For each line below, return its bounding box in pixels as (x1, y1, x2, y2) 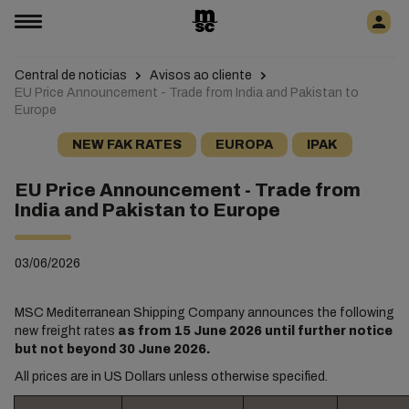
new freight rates (14, 324, 118, 338)
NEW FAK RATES (71, 138, 182, 152)
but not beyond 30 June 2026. (14, 342, 210, 356)
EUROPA (215, 138, 273, 152)
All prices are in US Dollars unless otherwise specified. (14, 370, 328, 383)
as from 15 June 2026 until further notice (117, 324, 393, 338)
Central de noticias (14, 68, 127, 82)
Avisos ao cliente (149, 68, 252, 82)
